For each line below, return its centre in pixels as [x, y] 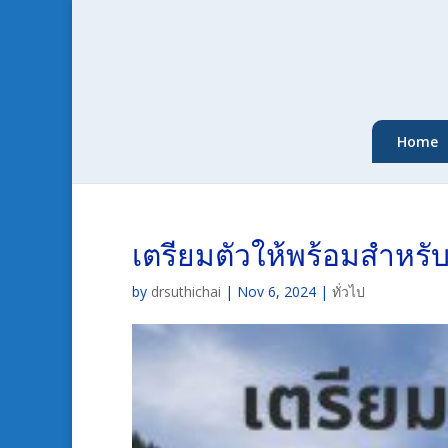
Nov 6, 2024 [276, 291]
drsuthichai [186, 291]
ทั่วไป [348, 291]
